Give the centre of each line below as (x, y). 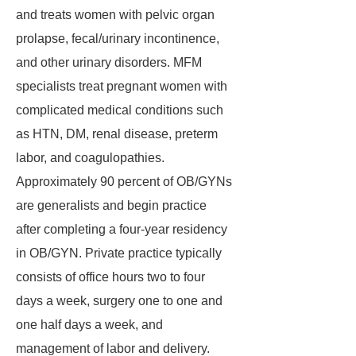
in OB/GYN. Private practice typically (119, 253)
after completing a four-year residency (122, 229)
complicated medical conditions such (120, 110)
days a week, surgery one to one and (119, 301)
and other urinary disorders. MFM (109, 62)
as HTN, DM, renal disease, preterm (117, 134)
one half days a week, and (89, 325)
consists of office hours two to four (110, 277)
